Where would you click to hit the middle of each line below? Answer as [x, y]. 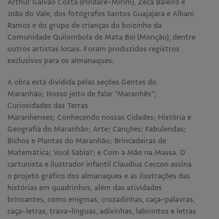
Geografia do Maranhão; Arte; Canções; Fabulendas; [97, 129]
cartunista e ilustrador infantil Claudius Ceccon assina [99, 164]
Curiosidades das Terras [48, 106]
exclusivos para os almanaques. [62, 61]
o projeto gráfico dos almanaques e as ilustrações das [99, 176]
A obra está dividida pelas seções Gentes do [82, 82]
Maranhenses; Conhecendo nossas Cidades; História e [99, 117]
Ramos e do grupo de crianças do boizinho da [85, 25]
